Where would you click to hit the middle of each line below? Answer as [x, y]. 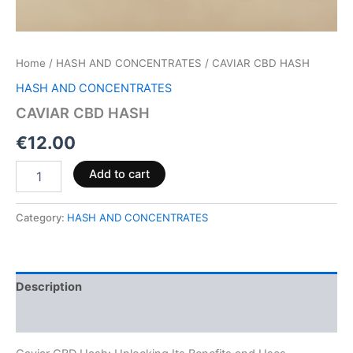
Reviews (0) [50, 317]
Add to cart [119, 174]
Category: [41, 217]
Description [49, 287]
